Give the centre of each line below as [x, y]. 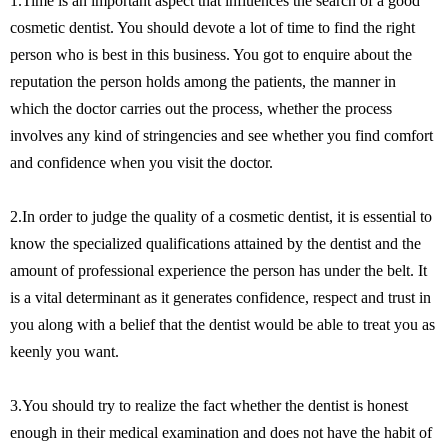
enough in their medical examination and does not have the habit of [221, 432]
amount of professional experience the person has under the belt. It [218, 270]
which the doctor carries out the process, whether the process [201, 108]
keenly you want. [64, 351]
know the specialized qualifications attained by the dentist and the [215, 243]
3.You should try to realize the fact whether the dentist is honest [209, 405]
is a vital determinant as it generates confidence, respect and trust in [220, 297]
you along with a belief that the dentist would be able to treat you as [222, 324]
